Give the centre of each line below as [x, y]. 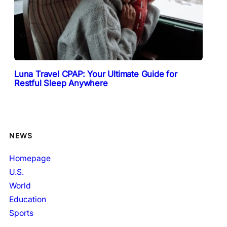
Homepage [30, 158]
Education [28, 199]
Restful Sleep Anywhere [61, 83]
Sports [21, 213]
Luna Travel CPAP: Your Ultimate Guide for [96, 74]
